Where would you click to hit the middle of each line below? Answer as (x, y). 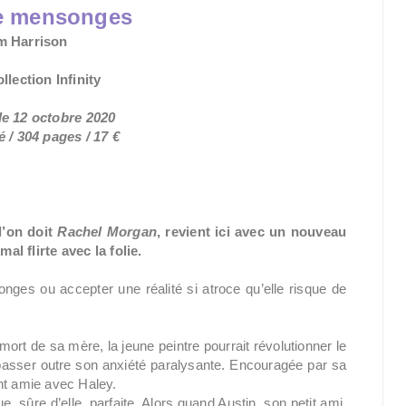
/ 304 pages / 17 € (64, 136)
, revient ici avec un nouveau (252, 232)
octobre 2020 (75, 117)
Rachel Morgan (107, 232)
